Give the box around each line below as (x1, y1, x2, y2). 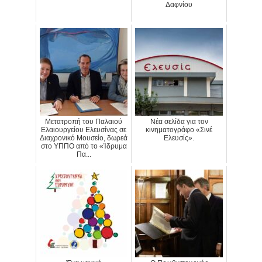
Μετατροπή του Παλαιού (45, 118, 122, 126)
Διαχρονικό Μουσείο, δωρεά (40, 134, 127, 143)
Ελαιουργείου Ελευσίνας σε (41, 126, 126, 135)
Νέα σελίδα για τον (150, 118, 208, 126)
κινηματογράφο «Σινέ (146, 126, 212, 135)
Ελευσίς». (164, 134, 194, 143)
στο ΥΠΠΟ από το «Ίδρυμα (40, 142, 127, 151)
